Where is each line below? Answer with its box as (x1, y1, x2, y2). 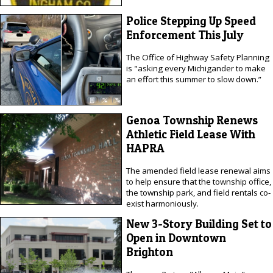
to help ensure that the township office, (126, 175, 271, 187)
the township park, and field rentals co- (126, 186, 271, 198)
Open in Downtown (126, 231, 226, 246)
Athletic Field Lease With (126, 127, 255, 142)
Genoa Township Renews (126, 113, 258, 128)
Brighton (126, 245, 173, 260)
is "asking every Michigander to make (126, 62, 266, 74)
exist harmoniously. (126, 197, 199, 209)
